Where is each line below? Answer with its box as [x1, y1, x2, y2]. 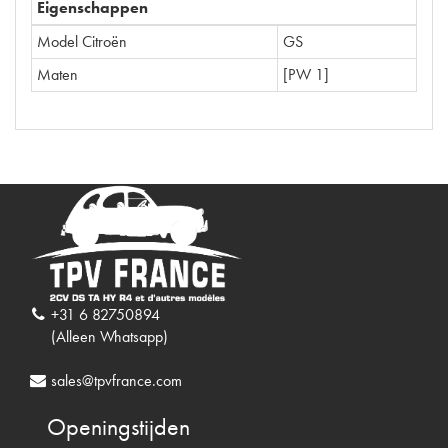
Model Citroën [37, 31, 127, 52]
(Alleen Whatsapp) [50, 325, 168, 347]
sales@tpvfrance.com [50, 369, 182, 391]
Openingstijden [47, 410, 190, 442]
